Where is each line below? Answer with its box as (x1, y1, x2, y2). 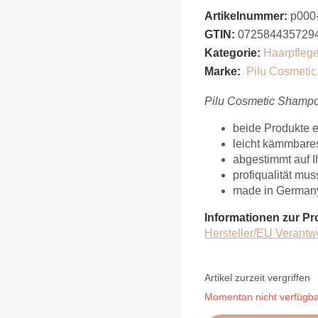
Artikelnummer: (204, 9, 287, 22)
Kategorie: (204, 46, 263, 59)
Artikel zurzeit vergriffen (204, 272, 310, 283)
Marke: (204, 65, 241, 77)
